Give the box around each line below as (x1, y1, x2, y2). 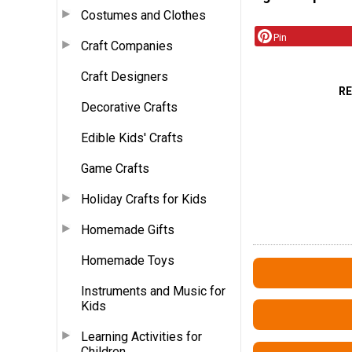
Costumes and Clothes (81, 7, 206, 23)
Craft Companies (81, 38, 173, 53)
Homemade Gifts (81, 222, 174, 237)
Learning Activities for (81, 328, 202, 344)
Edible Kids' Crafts (81, 130, 183, 145)
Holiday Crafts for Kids (81, 191, 207, 207)
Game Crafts (81, 160, 149, 176)
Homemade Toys (81, 252, 174, 268)
